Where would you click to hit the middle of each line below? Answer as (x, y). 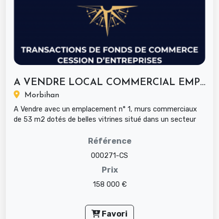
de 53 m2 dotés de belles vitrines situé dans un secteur (105, 120)
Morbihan (39, 96)
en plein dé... (33, 130)
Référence (109, 141)
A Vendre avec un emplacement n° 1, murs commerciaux (105, 109)
